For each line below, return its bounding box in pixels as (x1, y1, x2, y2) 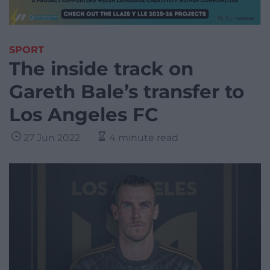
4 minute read (109, 132, 178, 144)
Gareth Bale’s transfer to (9, 80, 244, 104)
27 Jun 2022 (24, 132, 80, 144)
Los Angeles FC (9, 103, 158, 127)
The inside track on (9, 57, 193, 81)
